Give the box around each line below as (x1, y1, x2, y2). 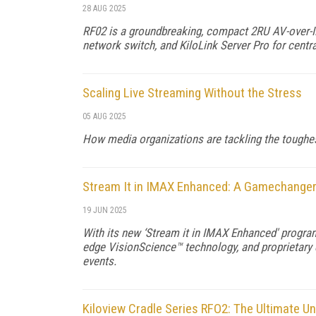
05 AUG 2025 (83, 111, 126, 121)
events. (83, 253, 116, 268)
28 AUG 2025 (83, 3, 126, 13)
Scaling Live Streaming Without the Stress (83, 84, 302, 101)
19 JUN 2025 (83, 205, 127, 215)
